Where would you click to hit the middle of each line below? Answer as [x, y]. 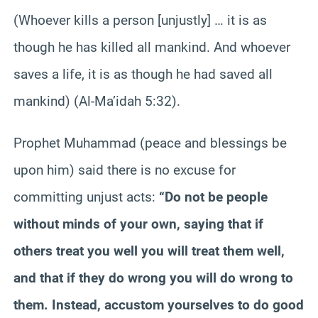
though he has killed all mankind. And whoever [152, 47]
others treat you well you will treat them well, [149, 251]
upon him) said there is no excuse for [125, 170]
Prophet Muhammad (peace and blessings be [150, 143]
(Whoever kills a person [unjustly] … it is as [140, 20]
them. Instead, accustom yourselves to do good [159, 305]
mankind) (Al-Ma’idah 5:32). [97, 101]
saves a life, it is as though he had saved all [143, 74]
